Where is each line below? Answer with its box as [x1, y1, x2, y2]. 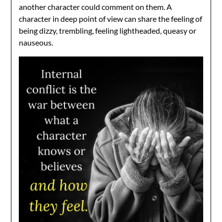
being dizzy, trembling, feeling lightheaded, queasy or [19, 25, 197, 35]
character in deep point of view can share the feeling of [19, 13, 203, 23]
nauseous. [19, 37, 54, 47]
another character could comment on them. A [19, 1, 172, 11]
